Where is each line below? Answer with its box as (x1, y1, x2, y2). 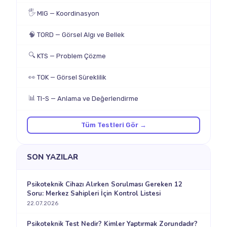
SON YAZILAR (27, 152, 78, 162)
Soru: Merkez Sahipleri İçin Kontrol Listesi (27, 188, 161, 198)
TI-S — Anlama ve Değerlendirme (37, 94, 138, 102)
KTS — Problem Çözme (37, 52, 106, 60)
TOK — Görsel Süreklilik (37, 73, 106, 81)
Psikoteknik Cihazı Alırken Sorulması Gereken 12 (27, 179, 182, 189)
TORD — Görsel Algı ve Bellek (37, 30, 125, 39)
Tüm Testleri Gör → (81, 121, 146, 129)
